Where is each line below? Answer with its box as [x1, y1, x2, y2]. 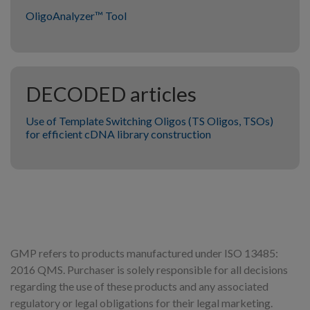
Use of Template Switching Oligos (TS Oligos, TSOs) [26, 114, 273, 127]
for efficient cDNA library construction [26, 127, 211, 140]
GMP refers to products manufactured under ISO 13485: [10, 246, 278, 260]
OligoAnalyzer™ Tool [26, 8, 127, 22]
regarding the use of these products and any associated [10, 280, 268, 293]
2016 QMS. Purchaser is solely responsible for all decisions [10, 263, 288, 277]
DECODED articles [26, 81, 197, 106]
